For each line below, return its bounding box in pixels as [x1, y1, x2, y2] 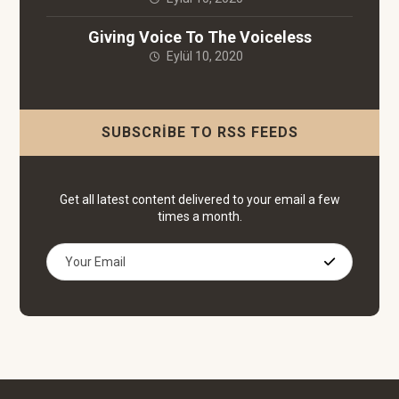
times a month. [157, 209, 242, 224]
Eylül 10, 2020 [166, 49, 243, 63]
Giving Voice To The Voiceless [87, 28, 312, 46]
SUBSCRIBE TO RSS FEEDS [101, 124, 298, 141]
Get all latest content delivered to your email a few [59, 192, 340, 207]
